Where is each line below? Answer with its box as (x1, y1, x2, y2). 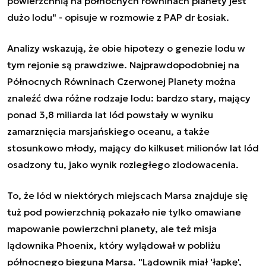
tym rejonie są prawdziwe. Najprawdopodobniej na (7, 58, 239, 71)
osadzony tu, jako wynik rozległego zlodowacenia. (7, 158, 239, 170)
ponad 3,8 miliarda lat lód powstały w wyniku (7, 108, 213, 121)
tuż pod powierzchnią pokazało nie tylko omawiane (7, 205, 241, 218)
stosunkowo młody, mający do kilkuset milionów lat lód (7, 141, 259, 154)
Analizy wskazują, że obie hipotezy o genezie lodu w (7, 42, 245, 54)
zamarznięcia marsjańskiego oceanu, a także (7, 125, 210, 137)
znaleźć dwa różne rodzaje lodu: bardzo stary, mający (7, 91, 251, 104)
